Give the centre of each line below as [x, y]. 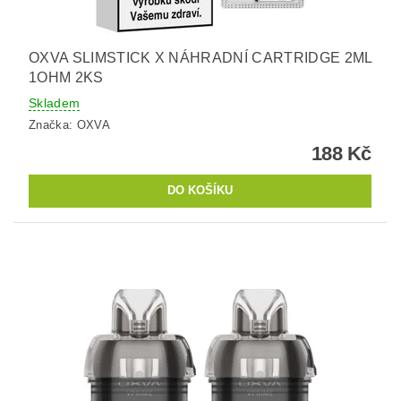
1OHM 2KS [66, 77]
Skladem [55, 102]
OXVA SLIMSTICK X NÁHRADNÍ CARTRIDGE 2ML [200, 57]
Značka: [53, 124]
